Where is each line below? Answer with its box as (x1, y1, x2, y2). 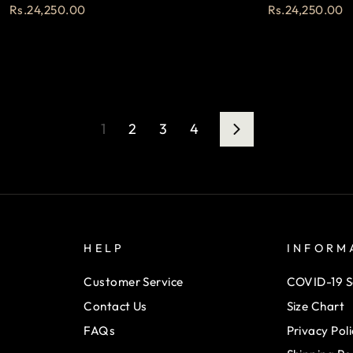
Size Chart (286, 298, 345, 314)
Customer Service (84, 273, 184, 289)
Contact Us (84, 298, 147, 314)
